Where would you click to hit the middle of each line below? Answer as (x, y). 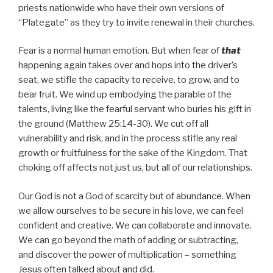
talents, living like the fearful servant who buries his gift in (135, 109)
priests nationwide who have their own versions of (121, 8)
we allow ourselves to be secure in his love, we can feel (131, 211)
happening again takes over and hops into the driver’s (128, 66)
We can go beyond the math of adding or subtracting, (128, 240)
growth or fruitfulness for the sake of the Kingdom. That (133, 153)
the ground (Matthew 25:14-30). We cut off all (113, 124)
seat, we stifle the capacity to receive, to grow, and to (129, 80)
